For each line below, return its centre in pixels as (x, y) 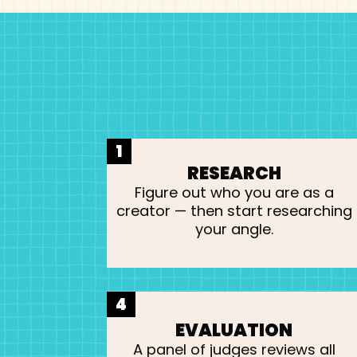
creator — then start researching (234, 210)
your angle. (234, 229)
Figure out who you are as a (234, 192)
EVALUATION (234, 330)
